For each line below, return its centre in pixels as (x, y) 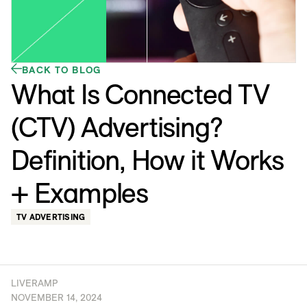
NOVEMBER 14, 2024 (57, 298)
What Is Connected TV (140, 94)
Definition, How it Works (148, 160)
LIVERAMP (34, 283)
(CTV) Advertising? (116, 127)
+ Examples (80, 193)
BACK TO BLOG (62, 70)
